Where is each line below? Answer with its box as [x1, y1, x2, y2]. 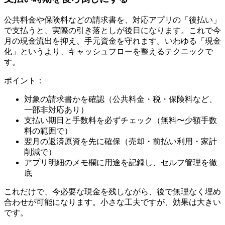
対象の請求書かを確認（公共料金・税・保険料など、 [24, 94, 217, 103]
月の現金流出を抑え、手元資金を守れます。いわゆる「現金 [4, 36, 221, 45]
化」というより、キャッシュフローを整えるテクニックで [4, 47, 213, 56]
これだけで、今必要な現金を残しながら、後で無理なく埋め [4, 187, 221, 196]
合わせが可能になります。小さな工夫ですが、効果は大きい [4, 197, 221, 206]
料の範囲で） [24, 126, 72, 135]
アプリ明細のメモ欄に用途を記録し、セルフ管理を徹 [24, 158, 217, 167]
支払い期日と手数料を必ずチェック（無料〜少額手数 [24, 116, 217, 125]
